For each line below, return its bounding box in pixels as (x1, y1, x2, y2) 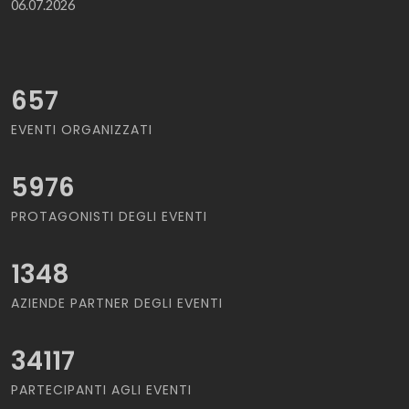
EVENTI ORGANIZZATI (11, 121, 152, 140)
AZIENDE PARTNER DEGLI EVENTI (11, 294, 223, 313)
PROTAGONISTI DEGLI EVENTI (11, 207, 207, 226)
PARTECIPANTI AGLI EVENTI (11, 381, 192, 400)
